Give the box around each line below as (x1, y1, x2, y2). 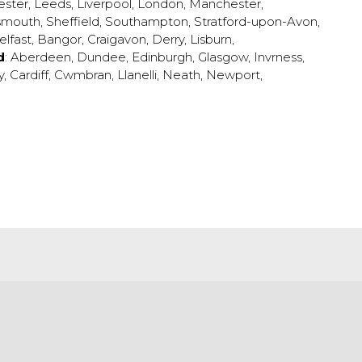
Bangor (37, 32, 82, 47)
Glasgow (198, 49, 248, 65)
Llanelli (117, 67, 157, 82)
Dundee (77, 49, 126, 65)
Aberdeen (11, 49, 71, 65)
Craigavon (87, 32, 146, 47)
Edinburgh (132, 49, 192, 65)
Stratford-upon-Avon (194, 14, 318, 29)
